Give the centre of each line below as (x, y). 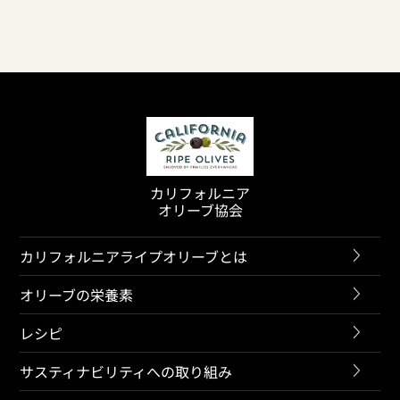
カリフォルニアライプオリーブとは (134, 257)
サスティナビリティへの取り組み (126, 372)
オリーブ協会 (200, 210)
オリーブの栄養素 (77, 295)
